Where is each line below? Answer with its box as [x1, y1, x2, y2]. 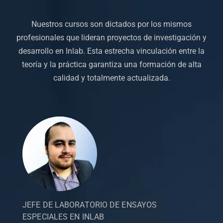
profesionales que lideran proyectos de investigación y [16, 32, 207, 42]
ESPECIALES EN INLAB [22, 212, 105, 222]
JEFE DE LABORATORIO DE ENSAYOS [22, 200, 157, 210]
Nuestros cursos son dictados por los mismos [31, 19, 192, 29]
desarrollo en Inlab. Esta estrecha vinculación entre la [18, 46, 205, 56]
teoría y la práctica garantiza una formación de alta [21, 59, 202, 69]
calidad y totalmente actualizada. [53, 73, 170, 83]
